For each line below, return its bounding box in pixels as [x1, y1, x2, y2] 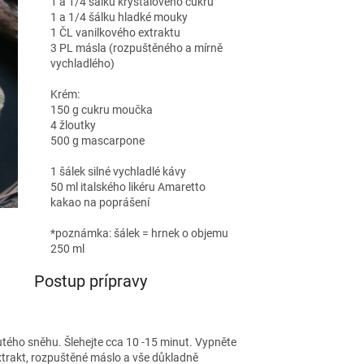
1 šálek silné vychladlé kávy [50, 165, 186, 179]
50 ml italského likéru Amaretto [50, 180, 206, 194]
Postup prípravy [33, 271, 147, 292]
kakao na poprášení [50, 196, 149, 210]
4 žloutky [50, 119, 96, 132]
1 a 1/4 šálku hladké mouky [50, 11, 188, 24]
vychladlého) [50, 57, 115, 71]
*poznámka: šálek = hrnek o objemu [50, 227, 228, 240]
